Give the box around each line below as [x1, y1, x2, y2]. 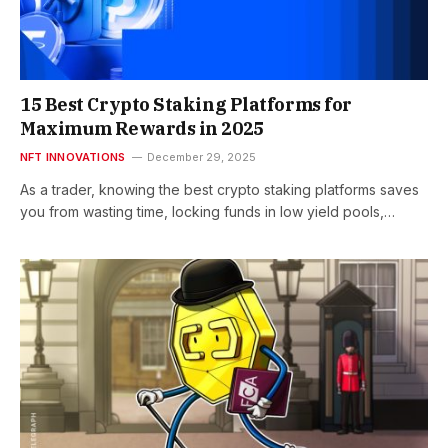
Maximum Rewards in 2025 [20, 116, 264, 140]
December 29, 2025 [147, 149, 257, 164]
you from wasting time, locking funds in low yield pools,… [20, 202, 395, 220]
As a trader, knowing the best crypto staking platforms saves [20, 180, 419, 198]
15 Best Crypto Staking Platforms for [20, 92, 352, 116]
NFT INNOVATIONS [20, 149, 126, 164]
